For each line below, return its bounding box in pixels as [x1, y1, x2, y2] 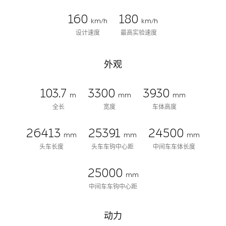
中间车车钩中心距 [89, 183, 137, 190]
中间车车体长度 [153, 143, 195, 150]
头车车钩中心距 [91, 143, 134, 150]
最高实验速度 [120, 29, 157, 36]
